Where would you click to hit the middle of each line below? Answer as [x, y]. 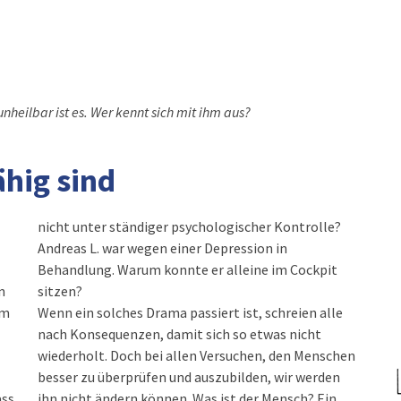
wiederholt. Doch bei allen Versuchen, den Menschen [197, 355]
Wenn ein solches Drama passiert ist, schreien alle [191, 312]
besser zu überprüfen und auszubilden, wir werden [189, 377]
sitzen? [60, 291]
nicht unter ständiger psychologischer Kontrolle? [190, 226]
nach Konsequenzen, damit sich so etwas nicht [180, 334]
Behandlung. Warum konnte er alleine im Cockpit [188, 269]
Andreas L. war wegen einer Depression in [163, 248]
